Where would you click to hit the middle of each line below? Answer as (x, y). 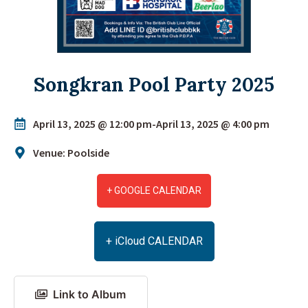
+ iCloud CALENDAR (154, 241)
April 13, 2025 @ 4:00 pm (212, 123)
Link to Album (90, 294)
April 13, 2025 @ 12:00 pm (92, 123)
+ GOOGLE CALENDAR (154, 190)
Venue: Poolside (71, 152)
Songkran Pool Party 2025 (154, 84)
